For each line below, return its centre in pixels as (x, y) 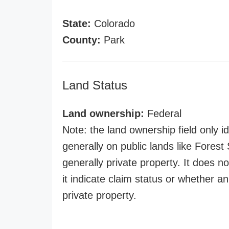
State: (77, 24)
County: (82, 40)
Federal (163, 113)
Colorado (113, 24)
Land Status (95, 85)
